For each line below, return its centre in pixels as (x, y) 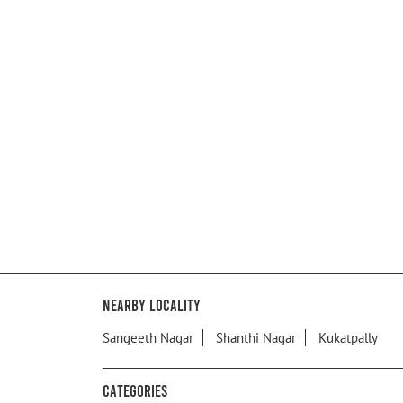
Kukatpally (348, 338)
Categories (135, 391)
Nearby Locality (152, 305)
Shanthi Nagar (256, 338)
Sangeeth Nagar (148, 338)
